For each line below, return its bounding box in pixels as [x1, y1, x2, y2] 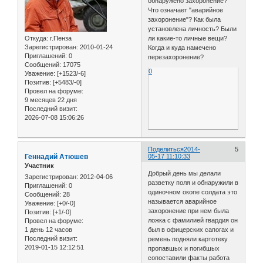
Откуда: [25, 34, 48, 42]
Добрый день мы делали [148, 170, 221, 177]
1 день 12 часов [25, 226, 72, 234]
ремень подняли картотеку [148, 235, 228, 243]
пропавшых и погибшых [148, 245, 220, 252]
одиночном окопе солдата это [148, 188, 238, 196]
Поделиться [148, 145, 184, 153]
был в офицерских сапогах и [148, 226, 234, 234]
